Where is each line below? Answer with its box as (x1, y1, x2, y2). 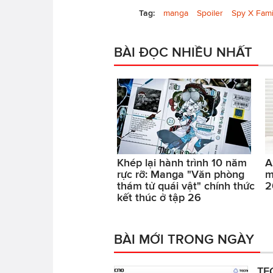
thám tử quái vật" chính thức (117, 179, 255, 192)
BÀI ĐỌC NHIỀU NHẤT (114, 44, 252, 59)
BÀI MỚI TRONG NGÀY (114, 231, 254, 246)
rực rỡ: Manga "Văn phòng (117, 168, 244, 180)
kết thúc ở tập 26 (117, 191, 201, 204)
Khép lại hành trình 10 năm (117, 156, 247, 169)
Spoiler (197, 8, 223, 18)
